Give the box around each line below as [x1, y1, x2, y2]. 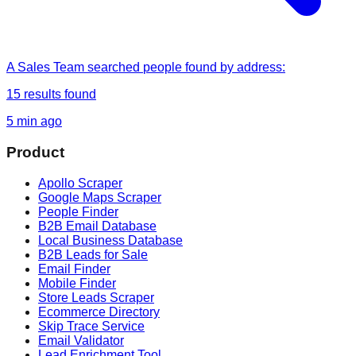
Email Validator [38, 333, 124, 347]
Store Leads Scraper [38, 290, 154, 304]
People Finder [38, 204, 118, 219]
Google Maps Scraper [38, 190, 161, 204]
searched [84, 60, 143, 75]
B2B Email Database [38, 219, 157, 233]
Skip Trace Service [38, 319, 145, 333]
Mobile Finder [38, 276, 116, 290]
